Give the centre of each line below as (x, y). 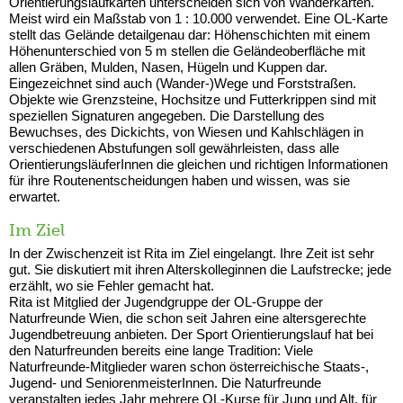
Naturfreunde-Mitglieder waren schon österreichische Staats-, (189, 366)
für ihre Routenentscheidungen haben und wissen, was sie (179, 180)
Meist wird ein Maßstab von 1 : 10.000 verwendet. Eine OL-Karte (198, 18)
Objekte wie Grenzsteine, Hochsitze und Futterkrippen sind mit (193, 99)
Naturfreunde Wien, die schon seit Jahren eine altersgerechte (188, 318)
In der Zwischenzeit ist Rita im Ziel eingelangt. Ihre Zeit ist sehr (192, 253)
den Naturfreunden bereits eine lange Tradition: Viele (161, 350)
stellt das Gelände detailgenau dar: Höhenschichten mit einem (190, 34)
